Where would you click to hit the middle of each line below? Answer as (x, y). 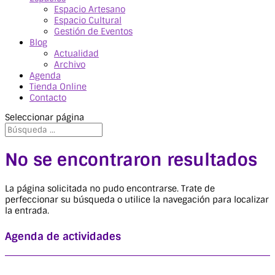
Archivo (70, 64)
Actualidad (76, 53)
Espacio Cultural (88, 20)
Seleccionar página (45, 117)
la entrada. (27, 210)
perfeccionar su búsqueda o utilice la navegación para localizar (137, 199)
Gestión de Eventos (93, 31)
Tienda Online (58, 87)
